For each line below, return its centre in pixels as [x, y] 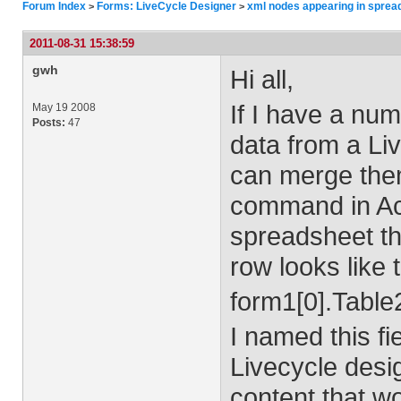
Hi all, [262, 79]
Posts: [49, 123]
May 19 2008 [64, 107]
